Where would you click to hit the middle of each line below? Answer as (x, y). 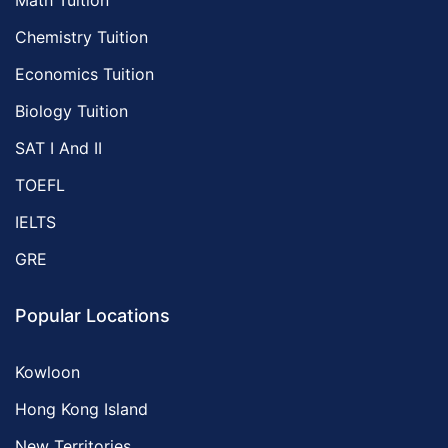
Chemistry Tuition (81, 37)
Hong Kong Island (81, 409)
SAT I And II (58, 148)
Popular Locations (92, 316)
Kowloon (47, 372)
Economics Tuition (84, 74)
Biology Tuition (71, 111)
